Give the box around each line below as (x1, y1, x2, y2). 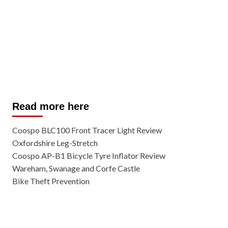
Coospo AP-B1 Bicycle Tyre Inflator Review (12, 151, 165, 160)
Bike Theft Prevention (12, 176, 90, 186)
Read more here (12, 101, 89, 112)
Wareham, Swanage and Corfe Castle (12, 163, 140, 173)
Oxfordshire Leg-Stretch (12, 138, 98, 148)
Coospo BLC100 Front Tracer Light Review (12, 125, 162, 135)
